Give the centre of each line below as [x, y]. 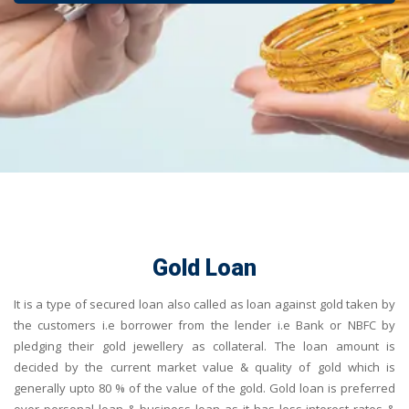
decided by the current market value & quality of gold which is [204, 367]
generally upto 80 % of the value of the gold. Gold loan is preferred [204, 388]
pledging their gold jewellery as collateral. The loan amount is [204, 346]
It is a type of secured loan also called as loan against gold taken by [204, 304]
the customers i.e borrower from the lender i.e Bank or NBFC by [204, 325]
